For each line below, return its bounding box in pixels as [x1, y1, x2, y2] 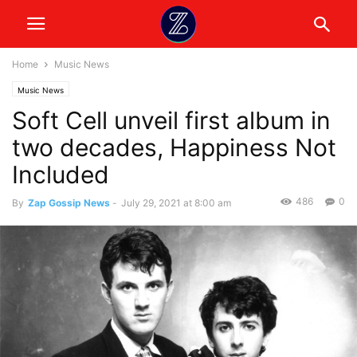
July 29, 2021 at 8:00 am [121, 197, 231, 209]
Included [12, 160, 109, 189]
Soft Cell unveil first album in [12, 106, 331, 135]
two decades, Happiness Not [12, 133, 336, 162]
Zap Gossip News [28, 197, 110, 209]
